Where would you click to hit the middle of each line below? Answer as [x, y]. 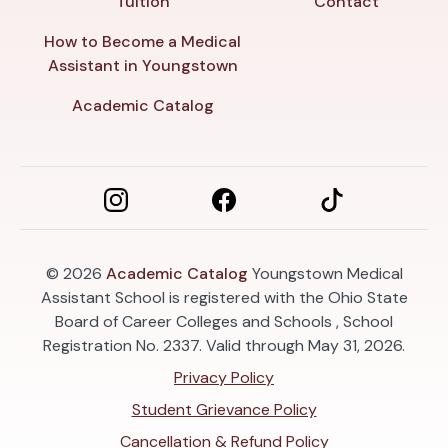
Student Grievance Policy [224, 409]
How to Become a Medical [143, 41]
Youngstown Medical [325, 273]
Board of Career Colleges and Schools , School [224, 321]
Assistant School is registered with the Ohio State [224, 297]
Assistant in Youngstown [142, 65]
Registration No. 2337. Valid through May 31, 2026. [224, 345]
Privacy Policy [224, 377]
